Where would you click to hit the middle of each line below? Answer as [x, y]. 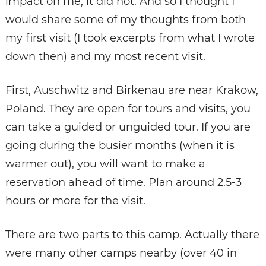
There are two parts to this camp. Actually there [132, 235]
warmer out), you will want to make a [105, 164]
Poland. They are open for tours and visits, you [128, 109]
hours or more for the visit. [75, 201]
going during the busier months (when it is [120, 146]
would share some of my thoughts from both [125, 20]
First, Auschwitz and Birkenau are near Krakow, [132, 91]
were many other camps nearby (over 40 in [121, 253]
